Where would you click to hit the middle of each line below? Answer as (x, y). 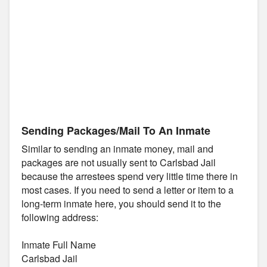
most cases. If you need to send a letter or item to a (128, 190)
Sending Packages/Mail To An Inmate (116, 130)
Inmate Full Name (59, 244)
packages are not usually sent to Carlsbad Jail (119, 162)
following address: (60, 217)
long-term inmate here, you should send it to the (121, 203)
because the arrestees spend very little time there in (130, 176)
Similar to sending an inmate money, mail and (117, 148)
